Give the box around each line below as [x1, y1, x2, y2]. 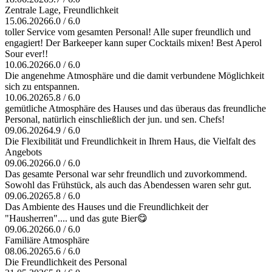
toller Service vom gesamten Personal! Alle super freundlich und [5, 27, 251, 38]
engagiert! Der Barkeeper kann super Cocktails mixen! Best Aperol [5, 38, 262, 49]
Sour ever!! [5, 49, 48, 59]
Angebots [5, 147, 42, 158]
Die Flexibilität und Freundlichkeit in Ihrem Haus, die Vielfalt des [5, 136, 256, 147]
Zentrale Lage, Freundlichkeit [5, 5, 118, 16]
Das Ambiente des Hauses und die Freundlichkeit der [5, 202, 208, 212]
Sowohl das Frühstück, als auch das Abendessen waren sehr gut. [5, 180, 251, 191]
